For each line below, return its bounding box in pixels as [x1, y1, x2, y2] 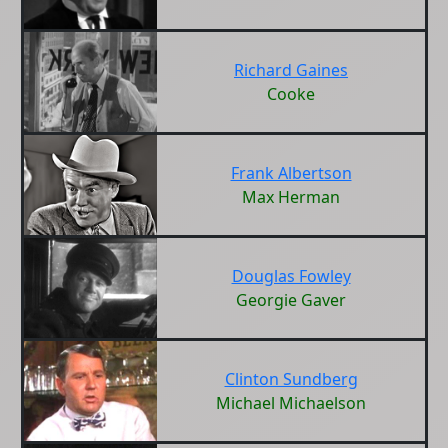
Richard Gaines [234, 59, 348, 81]
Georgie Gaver [236, 289, 346, 311]
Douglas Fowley [231, 265, 351, 287]
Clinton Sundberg [224, 368, 358, 390]
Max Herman [242, 186, 340, 208]
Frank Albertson [230, 162, 352, 184]
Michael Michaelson [216, 392, 366, 414]
